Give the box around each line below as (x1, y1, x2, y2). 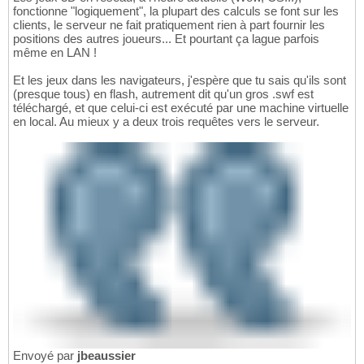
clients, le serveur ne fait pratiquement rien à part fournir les (13, 18, 325, 32)
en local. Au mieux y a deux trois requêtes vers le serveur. (13, 115, 319, 129)
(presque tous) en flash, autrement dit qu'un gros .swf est (13, 87, 314, 102)
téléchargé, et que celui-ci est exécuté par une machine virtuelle (13, 101, 349, 115)
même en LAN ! (13, 45, 97, 60)
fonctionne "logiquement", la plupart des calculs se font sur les (13, 4, 339, 19)
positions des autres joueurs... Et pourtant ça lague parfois (13, 32, 319, 46)
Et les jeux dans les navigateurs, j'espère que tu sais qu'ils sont (13, 73, 346, 88)
